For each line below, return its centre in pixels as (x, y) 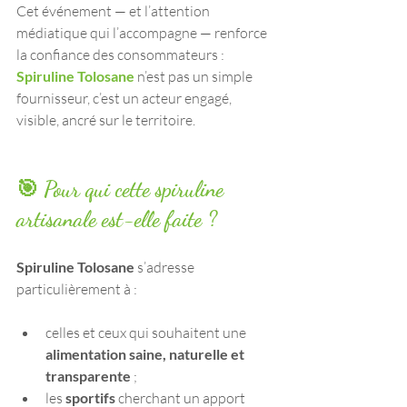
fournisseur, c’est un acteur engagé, (125, 98)
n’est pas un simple (195, 76)
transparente (88, 375)
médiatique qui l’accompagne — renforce (143, 32)
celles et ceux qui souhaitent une (147, 332)
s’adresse (166, 267)
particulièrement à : (77, 288)
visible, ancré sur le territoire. (106, 119)
